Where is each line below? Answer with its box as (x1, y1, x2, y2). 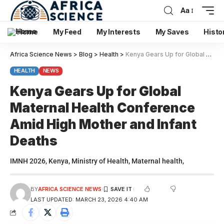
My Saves (155, 27, 189, 36)
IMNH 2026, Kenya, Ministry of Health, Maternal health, (10, 156, 184, 165)
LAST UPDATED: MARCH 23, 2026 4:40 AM (30, 195, 148, 203)
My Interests (96, 27, 140, 36)
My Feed (52, 27, 81, 36)
